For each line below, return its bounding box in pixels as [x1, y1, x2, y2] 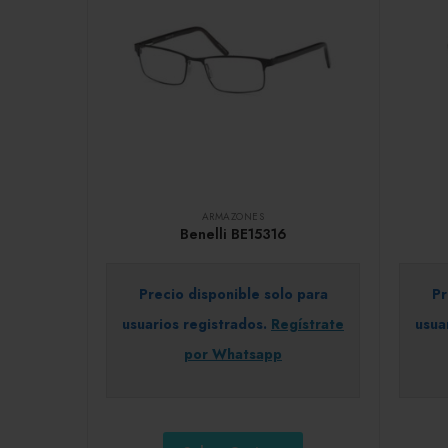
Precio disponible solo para [138, 283, 328, 304]
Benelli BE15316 [179, 223, 287, 244]
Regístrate [271, 313, 344, 334]
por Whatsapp [184, 343, 282, 364]
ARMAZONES [201, 208, 265, 224]
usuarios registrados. [122, 313, 271, 334]
